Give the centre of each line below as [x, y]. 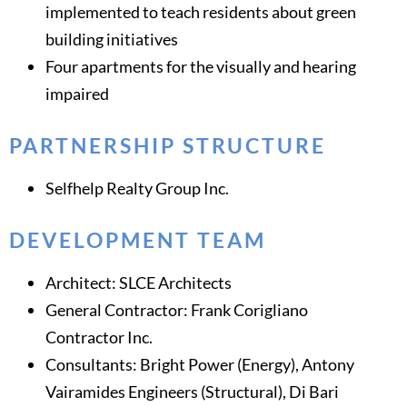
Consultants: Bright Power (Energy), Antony [200, 365]
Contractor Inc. [99, 338]
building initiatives [112, 40]
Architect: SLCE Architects [139, 283]
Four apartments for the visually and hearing [201, 67]
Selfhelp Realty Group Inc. [137, 189]
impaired [77, 94]
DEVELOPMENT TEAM [138, 240]
